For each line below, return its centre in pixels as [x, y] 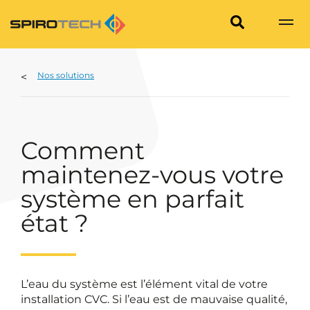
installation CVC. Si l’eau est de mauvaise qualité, [154, 299]
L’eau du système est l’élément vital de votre [144, 284]
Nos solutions [66, 75]
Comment [83, 151]
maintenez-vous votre [152, 175]
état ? [55, 223]
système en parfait [133, 199]
